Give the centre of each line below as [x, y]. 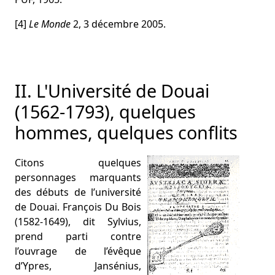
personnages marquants [78, 177]
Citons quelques [78, 163]
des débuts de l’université [78, 192]
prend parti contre [78, 236]
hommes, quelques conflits [126, 132]
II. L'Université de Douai [112, 91]
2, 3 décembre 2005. [118, 24]
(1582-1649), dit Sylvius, [78, 222]
